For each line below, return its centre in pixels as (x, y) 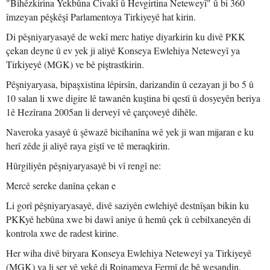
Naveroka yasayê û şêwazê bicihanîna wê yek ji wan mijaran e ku (130, 132)
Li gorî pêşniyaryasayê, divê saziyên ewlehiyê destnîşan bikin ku (127, 205)
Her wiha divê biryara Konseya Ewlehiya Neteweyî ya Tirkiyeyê (129, 253)
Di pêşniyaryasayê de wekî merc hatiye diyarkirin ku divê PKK (126, 36)
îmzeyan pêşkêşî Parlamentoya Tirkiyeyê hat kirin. (101, 17)
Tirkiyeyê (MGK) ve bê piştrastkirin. (75, 64)
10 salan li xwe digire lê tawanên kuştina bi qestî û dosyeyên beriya (133, 98)
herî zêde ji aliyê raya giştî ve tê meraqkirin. (88, 146)
